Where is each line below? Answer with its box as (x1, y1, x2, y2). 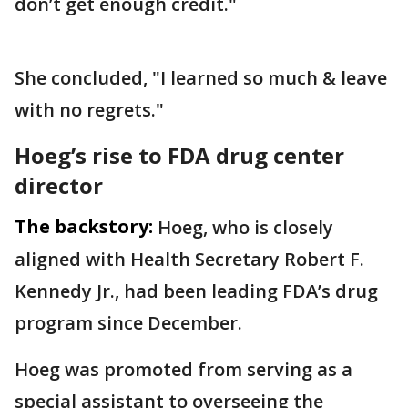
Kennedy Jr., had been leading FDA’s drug (15, 279, 378, 303)
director (15, 170, 103, 200)
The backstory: (15, 214, 153, 239)
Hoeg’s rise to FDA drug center (15, 140, 344, 170)
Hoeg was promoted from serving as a (15, 357, 352, 382)
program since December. (15, 311, 242, 335)
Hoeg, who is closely (158, 215, 333, 240)
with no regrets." (15, 97, 168, 122)
